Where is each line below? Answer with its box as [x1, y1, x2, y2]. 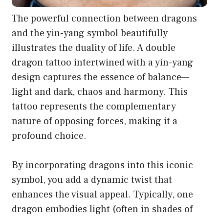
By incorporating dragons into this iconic [12, 159, 193, 172]
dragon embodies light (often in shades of [12, 203, 193, 216]
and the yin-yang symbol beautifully [12, 27, 168, 40]
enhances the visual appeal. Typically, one [12, 188, 193, 201]
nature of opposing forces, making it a [12, 115, 177, 128]
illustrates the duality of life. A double [12, 42, 175, 55]
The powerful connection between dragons [12, 12, 197, 25]
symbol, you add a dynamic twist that [12, 174, 172, 187]
